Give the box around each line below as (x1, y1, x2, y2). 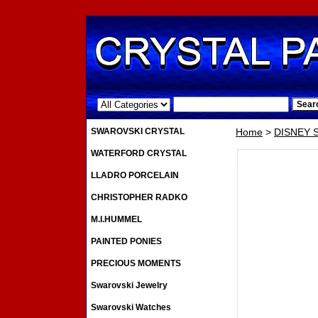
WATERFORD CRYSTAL (91, 148, 187, 159)
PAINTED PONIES (91, 236, 162, 247)
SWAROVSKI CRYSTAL (91, 126, 185, 137)
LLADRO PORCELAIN (91, 170, 179, 181)
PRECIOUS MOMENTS (91, 258, 181, 269)
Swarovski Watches (91, 302, 171, 313)
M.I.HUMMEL (91, 214, 142, 225)
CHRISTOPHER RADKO (91, 192, 187, 203)
